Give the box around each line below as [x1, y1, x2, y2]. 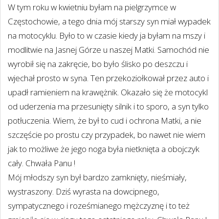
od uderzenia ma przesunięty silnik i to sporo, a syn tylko [8, 101, 209, 112]
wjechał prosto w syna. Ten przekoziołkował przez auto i [8, 72, 209, 84]
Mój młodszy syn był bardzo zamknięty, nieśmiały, [8, 172, 187, 183]
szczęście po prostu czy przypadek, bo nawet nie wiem [8, 129, 205, 140]
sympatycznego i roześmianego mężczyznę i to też [8, 200, 190, 211]
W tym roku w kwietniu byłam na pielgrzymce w [8, 1, 176, 13]
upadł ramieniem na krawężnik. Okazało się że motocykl [8, 87, 208, 98]
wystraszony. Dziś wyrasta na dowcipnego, [8, 186, 159, 197]
